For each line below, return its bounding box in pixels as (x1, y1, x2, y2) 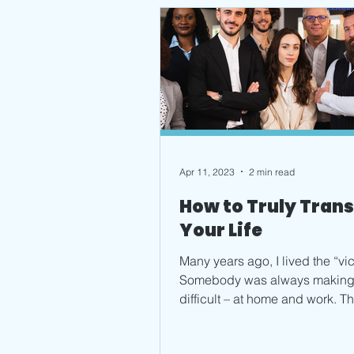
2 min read (249, 165, 295, 178)
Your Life (179, 218, 262, 243)
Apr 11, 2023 (179, 165, 235, 178)
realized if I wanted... (179, 310, 296, 326)
